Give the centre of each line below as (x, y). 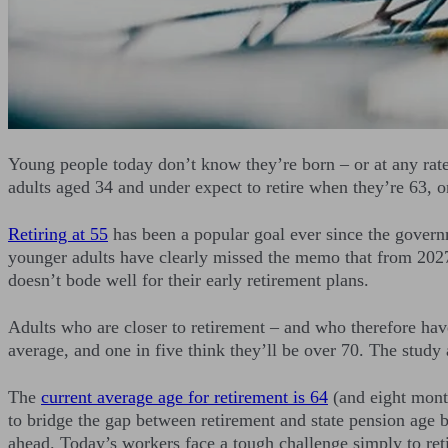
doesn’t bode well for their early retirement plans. (188, 279)
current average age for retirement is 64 (184, 396)
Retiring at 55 (58, 233)
